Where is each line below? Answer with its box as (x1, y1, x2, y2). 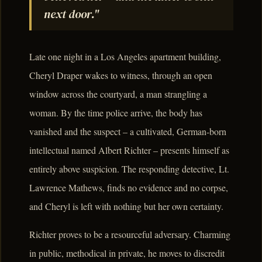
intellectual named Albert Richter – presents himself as (29, 144, 229, 157)
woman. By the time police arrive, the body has (29, 106, 202, 119)
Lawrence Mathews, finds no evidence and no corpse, (29, 181, 228, 194)
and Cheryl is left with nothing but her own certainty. (29, 200, 223, 213)
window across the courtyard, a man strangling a (29, 88, 207, 101)
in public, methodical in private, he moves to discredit (29, 247, 225, 260)
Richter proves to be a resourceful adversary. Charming (29, 228, 230, 241)
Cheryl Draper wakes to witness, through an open (29, 69, 212, 82)
